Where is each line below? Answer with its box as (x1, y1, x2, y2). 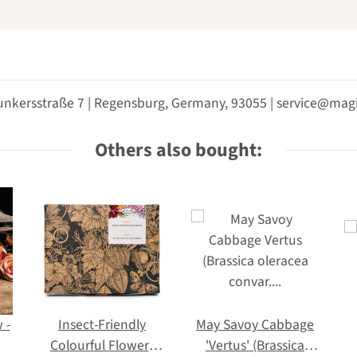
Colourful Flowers (49, 335, 155, 355)
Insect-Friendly (58, 314, 146, 335)
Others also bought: (95, 135, 262, 164)
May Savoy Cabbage (196, 314, 314, 335)
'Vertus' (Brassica (206, 335, 304, 355)
